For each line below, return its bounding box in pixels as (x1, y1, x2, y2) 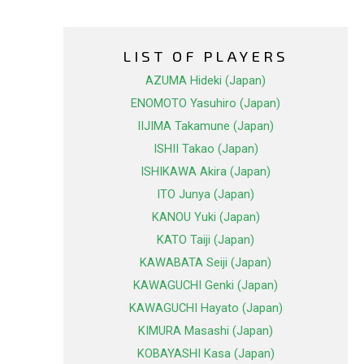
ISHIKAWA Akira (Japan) (141, 164, 271, 180)
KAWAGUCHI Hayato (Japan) (128, 301, 283, 316)
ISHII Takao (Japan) (153, 141, 258, 157)
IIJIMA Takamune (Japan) (137, 119, 274, 134)
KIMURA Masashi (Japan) (138, 323, 273, 339)
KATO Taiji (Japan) (157, 232, 254, 248)
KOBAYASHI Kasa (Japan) (136, 346, 275, 362)
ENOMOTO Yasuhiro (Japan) (131, 96, 280, 111)
